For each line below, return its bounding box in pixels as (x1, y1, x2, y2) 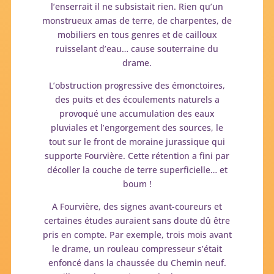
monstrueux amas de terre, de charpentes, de (42, 14, 232, 26)
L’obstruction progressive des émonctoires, (49, 79, 225, 91)
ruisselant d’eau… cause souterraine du (56, 42, 218, 54)
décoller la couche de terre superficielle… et (46, 163, 228, 176)
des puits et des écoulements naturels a (54, 93, 220, 105)
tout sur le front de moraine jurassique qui (49, 135, 225, 147)
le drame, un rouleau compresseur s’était (52, 242, 222, 254)
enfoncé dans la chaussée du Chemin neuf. (48, 256, 226, 268)
